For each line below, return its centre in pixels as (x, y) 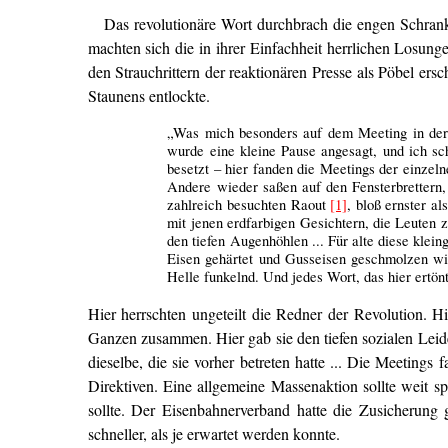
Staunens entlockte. (148, 95)
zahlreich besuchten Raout (249, 204)
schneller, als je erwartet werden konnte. (213, 433)
